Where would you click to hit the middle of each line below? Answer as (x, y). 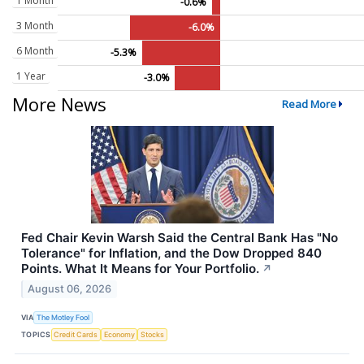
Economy (119, 334)
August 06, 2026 (70, 289)
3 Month (35, 25)
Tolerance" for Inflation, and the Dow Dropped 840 (171, 253)
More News (59, 104)
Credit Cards (76, 334)
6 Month (35, 50)
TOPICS (36, 334)
